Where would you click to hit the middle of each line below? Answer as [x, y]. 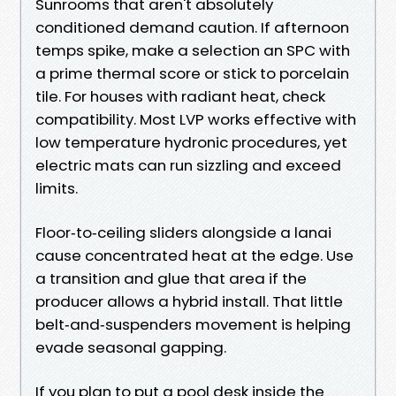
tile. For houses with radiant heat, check [180, 96]
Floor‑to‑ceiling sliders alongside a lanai [183, 232]
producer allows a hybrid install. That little [189, 301]
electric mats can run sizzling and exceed [188, 165]
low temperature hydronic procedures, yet [191, 142]
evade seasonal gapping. [131, 347]
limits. [57, 188]
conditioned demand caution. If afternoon [192, 27]
